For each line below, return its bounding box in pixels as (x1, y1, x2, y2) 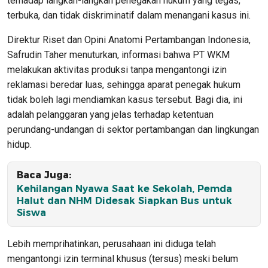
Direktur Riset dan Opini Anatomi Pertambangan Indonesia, (7, 33, 251, 45)
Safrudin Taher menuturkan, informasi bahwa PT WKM (7, 48, 230, 60)
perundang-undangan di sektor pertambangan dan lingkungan (7, 123, 259, 135)
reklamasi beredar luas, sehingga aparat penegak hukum (7, 78, 240, 90)
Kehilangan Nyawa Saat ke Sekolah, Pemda (17, 182, 232, 194)
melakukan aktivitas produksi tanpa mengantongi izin (7, 63, 227, 75)
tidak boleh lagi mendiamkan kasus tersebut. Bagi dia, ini (7, 93, 242, 105)
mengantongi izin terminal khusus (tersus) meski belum (7, 252, 238, 264)
